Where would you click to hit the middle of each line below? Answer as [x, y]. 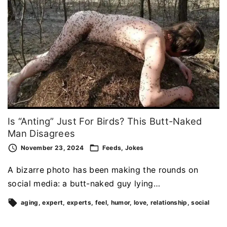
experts [79, 203]
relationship [169, 203]
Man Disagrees [42, 134]
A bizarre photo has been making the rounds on [103, 170]
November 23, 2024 [52, 148]
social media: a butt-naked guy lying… [84, 184]
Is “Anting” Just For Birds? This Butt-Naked [105, 121]
